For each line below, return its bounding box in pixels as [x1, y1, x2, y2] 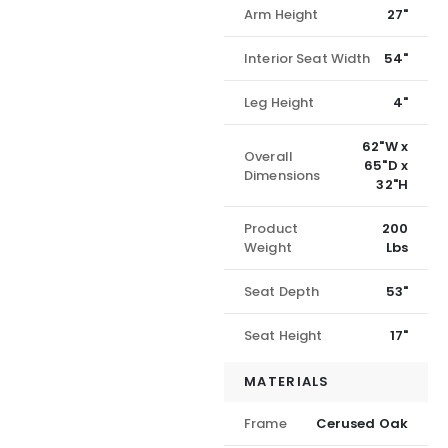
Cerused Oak [315, 414, 408, 434]
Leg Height [244, 93, 315, 113]
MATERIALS [244, 372, 330, 392]
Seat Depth [244, 282, 320, 302]
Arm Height [244, 5, 319, 25]
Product [244, 219, 298, 239]
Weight [244, 238, 292, 258]
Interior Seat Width [244, 49, 371, 69]
